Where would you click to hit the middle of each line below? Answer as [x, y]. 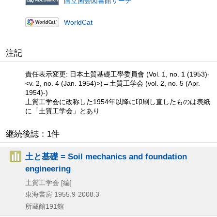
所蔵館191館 [45, 207]
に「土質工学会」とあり [62, 111]
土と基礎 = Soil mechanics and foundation [106, 157]
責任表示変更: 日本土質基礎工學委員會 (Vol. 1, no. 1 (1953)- [117, 74]
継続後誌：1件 [33, 134]
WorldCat [78, 23]
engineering [48, 169]
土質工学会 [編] [48, 183]
